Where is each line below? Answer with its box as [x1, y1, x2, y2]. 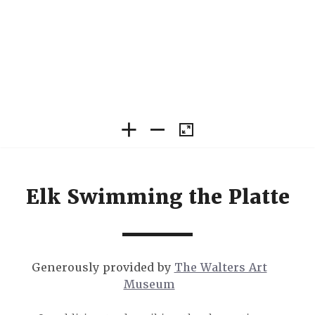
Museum [123, 277, 175, 292]
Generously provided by [31, 260, 174, 276]
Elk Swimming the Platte [25, 184, 290, 210]
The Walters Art [174, 260, 267, 276]
